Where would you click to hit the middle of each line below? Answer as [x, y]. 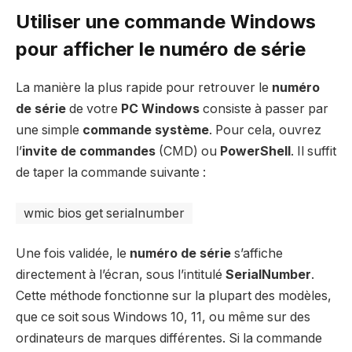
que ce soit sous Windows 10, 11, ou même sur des [163, 317]
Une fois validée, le [73, 254]
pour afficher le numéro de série [161, 49]
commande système [146, 130]
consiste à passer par [264, 108]
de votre [93, 108]
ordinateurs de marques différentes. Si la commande [169, 339]
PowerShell [255, 151]
